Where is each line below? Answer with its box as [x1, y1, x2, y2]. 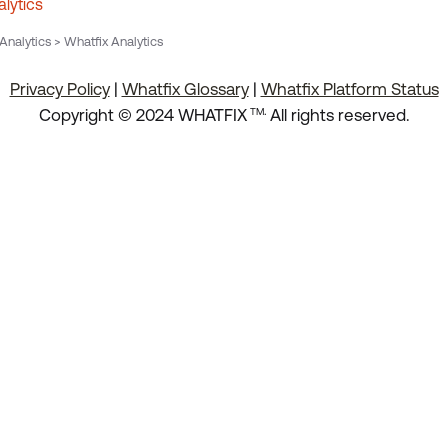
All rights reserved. [269, 105, 410, 125]
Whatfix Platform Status [260, 79, 439, 99]
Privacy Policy [9, 79, 110, 99]
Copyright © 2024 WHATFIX [38, 105, 247, 125]
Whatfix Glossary [121, 79, 249, 99]
